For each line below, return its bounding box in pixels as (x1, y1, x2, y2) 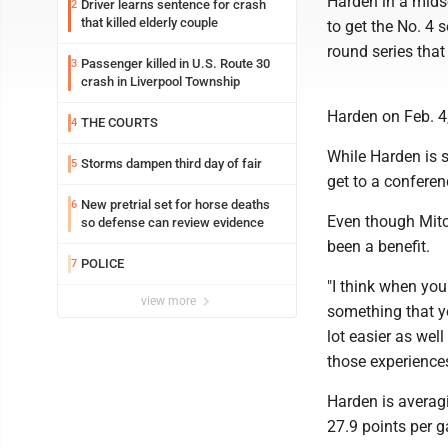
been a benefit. (327, 237, 430, 256)
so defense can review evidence (81, 215, 264, 230)
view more (141, 294, 199, 308)
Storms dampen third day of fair (81, 156, 262, 171)
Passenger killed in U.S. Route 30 (81, 56, 270, 71)
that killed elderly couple (81, 15, 218, 30)
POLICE (81, 256, 124, 271)
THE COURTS (81, 115, 158, 130)
